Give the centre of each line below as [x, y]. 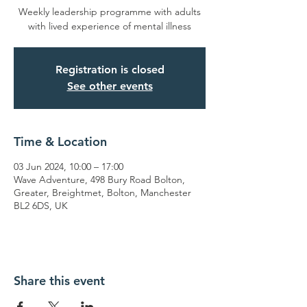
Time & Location [60, 142]
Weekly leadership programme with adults [110, 12]
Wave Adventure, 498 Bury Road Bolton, [99, 180]
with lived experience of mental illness [110, 26]
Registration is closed [110, 70]
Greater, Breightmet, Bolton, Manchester [102, 193]
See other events [110, 86]
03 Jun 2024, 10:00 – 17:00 [69, 167]
